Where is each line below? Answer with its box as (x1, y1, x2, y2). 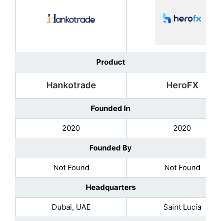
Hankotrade (46, 79, 96, 90)
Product (96, 57, 125, 67)
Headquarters (85, 182, 136, 192)
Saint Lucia (163, 202, 201, 212)
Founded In (91, 103, 130, 113)
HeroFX (166, 79, 198, 90)
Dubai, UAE (51, 202, 91, 212)
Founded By (89, 143, 132, 152)
